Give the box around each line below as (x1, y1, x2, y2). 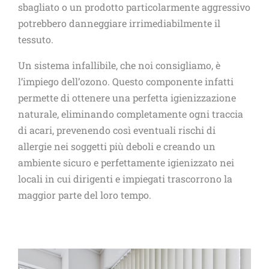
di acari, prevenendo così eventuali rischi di (18, 124, 216, 137)
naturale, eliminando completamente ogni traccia (18, 107, 243, 121)
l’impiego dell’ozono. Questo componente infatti (18, 75, 234, 88)
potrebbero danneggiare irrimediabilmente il (18, 17, 220, 30)
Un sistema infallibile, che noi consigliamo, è (18, 59, 220, 72)
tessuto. (18, 33, 53, 46)
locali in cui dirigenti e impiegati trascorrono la (18, 172, 232, 186)
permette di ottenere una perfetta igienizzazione (18, 91, 236, 104)
